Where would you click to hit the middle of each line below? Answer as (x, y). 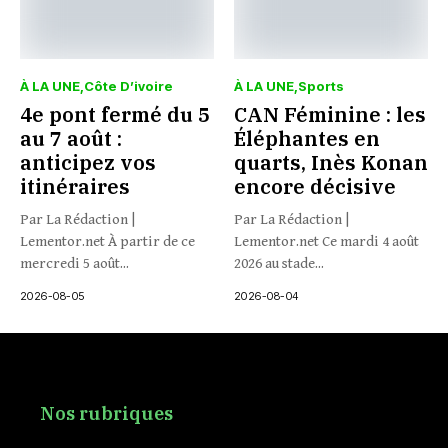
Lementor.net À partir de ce (107, 241)
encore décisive (315, 186)
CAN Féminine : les (330, 114)
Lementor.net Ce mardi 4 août (326, 241)
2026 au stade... (279, 263)
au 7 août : (71, 138)
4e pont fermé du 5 (115, 114)
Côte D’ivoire (128, 86)
